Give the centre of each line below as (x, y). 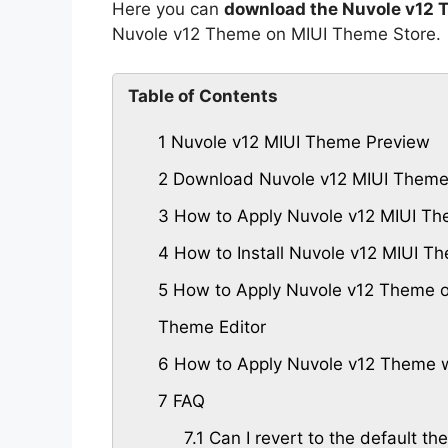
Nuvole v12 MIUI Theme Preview (298, 141)
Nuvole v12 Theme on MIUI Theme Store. (276, 34)
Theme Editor (212, 326)
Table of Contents (203, 95)
